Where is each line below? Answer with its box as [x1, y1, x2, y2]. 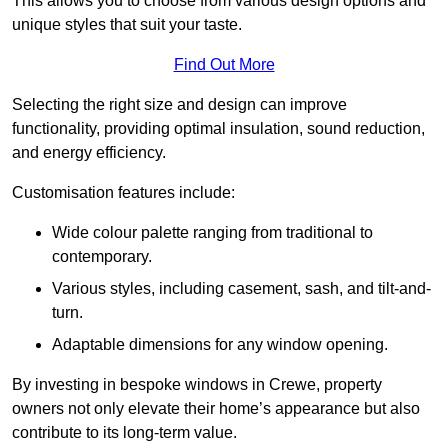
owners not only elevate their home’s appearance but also [12, 400, 420, 418]
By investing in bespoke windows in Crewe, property [12, 376, 382, 394]
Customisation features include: [12, 184, 235, 202]
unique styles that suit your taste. [12, 16, 242, 34]
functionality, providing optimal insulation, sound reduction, [12, 120, 425, 138]
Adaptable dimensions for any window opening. [52, 336, 388, 354]
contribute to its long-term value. [12, 424, 237, 442]
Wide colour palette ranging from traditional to [52, 224, 373, 242]
